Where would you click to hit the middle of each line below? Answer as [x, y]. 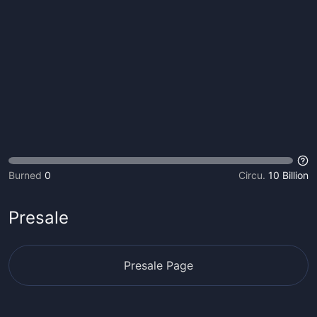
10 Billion [288, 175]
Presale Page [158, 265]
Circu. [252, 175]
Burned [25, 175]
